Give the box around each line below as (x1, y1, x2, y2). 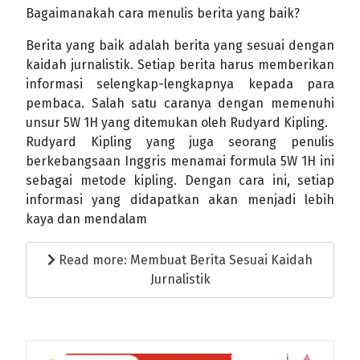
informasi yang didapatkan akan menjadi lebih (26, 192, 334, 208)
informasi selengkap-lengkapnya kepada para (26, 76, 334, 92)
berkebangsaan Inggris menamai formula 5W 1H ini (26, 153, 334, 170)
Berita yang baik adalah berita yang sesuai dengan (26, 38, 334, 54)
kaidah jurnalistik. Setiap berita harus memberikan (26, 57, 334, 73)
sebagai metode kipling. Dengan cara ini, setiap (26, 173, 334, 189)
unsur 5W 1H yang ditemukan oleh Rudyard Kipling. (26, 115, 328, 131)
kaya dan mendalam (26, 211, 147, 227)
